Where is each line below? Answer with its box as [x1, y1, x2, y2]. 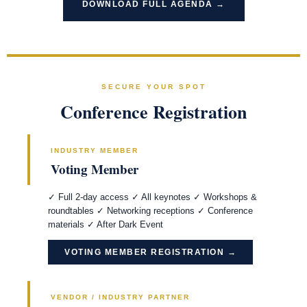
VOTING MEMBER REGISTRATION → [64, 247, 236, 257]
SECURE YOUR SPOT [101, 83, 206, 90]
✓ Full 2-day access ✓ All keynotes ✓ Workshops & [48, 192, 257, 202]
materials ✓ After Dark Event [48, 219, 163, 230]
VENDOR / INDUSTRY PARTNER [51, 293, 190, 301]
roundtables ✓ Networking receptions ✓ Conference [48, 206, 253, 216]
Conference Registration [60, 99, 247, 125]
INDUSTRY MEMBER [51, 147, 138, 154]
